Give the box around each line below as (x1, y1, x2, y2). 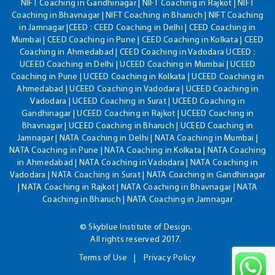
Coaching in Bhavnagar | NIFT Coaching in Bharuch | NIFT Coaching (12, 10, 263, 20)
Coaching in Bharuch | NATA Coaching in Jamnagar (42, 195, 233, 204)
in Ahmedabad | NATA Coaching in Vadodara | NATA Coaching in (17, 158, 258, 168)
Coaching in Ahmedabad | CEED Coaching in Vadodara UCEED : (19, 47, 256, 57)
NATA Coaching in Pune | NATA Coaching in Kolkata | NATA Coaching (9, 145, 266, 155)
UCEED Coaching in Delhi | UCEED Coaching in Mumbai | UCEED (19, 60, 256, 69)
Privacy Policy (144, 253, 196, 263)
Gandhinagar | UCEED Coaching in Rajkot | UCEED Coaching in (21, 109, 254, 118)
